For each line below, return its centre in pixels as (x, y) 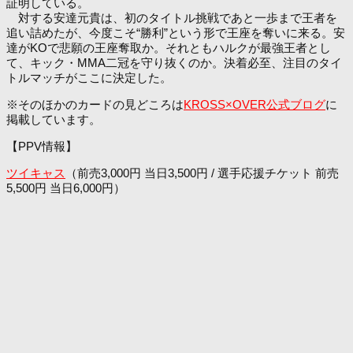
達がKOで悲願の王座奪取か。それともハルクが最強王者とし (169, 48)
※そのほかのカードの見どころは (95, 105)
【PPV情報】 (42, 147)
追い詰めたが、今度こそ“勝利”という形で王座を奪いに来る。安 (176, 33)
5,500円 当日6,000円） (66, 188)
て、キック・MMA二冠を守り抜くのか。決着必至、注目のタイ (174, 63)
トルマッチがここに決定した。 (89, 78)
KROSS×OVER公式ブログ (255, 105)
